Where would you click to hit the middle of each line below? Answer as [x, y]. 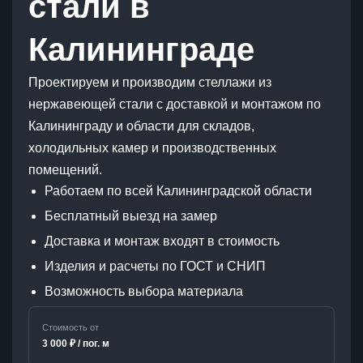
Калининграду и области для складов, [141, 126]
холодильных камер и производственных [152, 148]
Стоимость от [70, 327]
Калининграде [141, 49]
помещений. [65, 170]
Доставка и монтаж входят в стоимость [162, 241]
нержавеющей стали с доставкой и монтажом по [175, 104]
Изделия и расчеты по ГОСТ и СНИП [155, 266]
